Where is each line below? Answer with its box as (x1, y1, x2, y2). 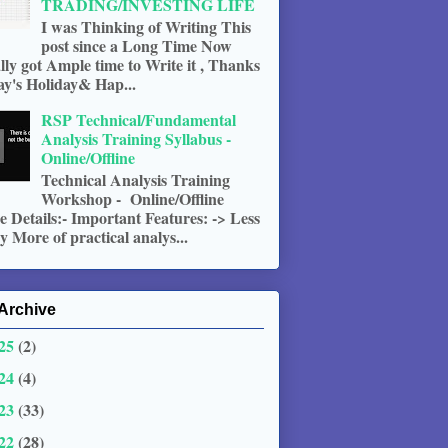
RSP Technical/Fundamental (41, 107, 237, 131)
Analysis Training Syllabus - (41, 126, 232, 150)
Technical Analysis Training (41, 168, 231, 192)
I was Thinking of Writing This (41, 14, 252, 38)
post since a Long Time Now (41, 33, 233, 57)
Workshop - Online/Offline (41, 187, 225, 211)
